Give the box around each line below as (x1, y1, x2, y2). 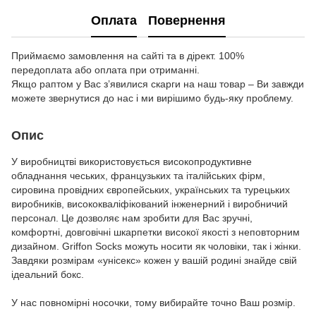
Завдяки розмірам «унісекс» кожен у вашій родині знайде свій (11, 255, 297, 266)
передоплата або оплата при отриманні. (11, 64, 200, 75)
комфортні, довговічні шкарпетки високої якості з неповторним (11, 226, 300, 238)
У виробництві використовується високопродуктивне (11, 156, 252, 167)
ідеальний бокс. (11, 269, 84, 280)
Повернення (147, 13, 226, 28)
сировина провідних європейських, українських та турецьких (11, 184, 290, 195)
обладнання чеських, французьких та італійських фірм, (11, 170, 265, 181)
